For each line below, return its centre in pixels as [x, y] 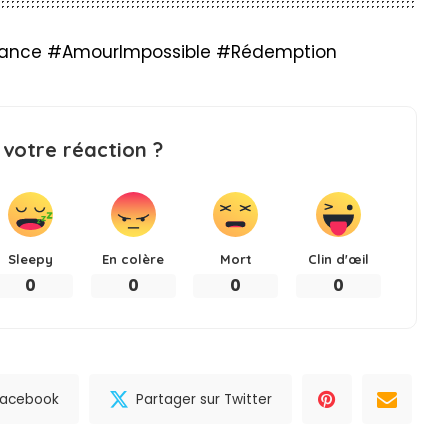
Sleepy [31, 259]
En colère [133, 259]
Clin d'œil [338, 259]
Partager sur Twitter [204, 399]
